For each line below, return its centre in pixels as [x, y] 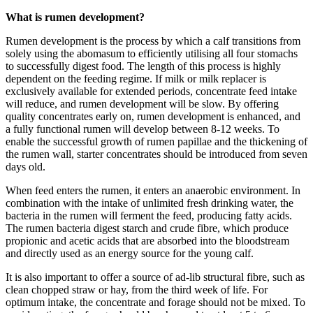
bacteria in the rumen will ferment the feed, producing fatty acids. [149, 216]
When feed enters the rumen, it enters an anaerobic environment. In [153, 191]
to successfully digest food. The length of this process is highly [143, 66]
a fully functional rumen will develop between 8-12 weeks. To [143, 129]
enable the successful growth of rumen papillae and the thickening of [156, 142]
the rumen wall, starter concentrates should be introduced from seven [156, 154]
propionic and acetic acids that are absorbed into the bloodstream [147, 241]
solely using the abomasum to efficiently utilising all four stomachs [152, 54]
